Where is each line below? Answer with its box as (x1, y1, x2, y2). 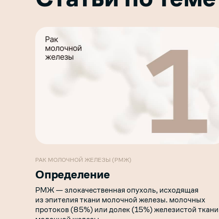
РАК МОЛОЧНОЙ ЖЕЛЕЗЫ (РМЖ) (35, 155, 131, 164)
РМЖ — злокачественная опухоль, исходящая (35, 184, 198, 195)
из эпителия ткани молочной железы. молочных (35, 194, 205, 205)
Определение (35, 167, 110, 182)
